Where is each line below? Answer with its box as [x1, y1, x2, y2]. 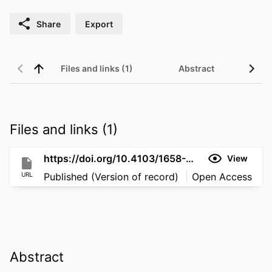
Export [85, 18, 113, 29]
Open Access [192, 170, 252, 183]
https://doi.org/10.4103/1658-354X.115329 [186, 152, 194, 165]
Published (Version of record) [44, 170, 182, 183]
